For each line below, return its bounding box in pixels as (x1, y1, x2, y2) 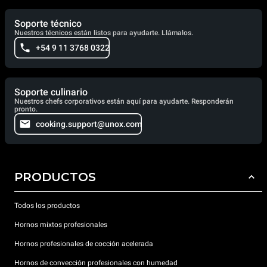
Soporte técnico (14, 17, 82, 29)
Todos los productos (14, 201, 80, 210)
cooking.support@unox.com (36, 119, 142, 129)
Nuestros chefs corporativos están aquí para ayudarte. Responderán (14, 97, 234, 105)
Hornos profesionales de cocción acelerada (14, 240, 153, 249)
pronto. (14, 104, 38, 113)
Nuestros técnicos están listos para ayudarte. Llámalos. (14, 28, 193, 37)
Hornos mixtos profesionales (14, 221, 107, 229)
